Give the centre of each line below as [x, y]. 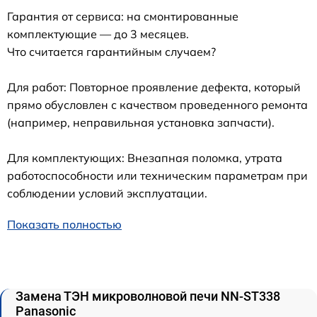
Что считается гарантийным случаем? [111, 52]
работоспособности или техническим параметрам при [157, 175]
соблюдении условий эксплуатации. [107, 193]
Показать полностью [64, 224]
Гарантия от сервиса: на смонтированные [123, 16]
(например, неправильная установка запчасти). [141, 122]
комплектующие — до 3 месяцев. [98, 34]
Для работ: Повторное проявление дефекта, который [154, 87]
